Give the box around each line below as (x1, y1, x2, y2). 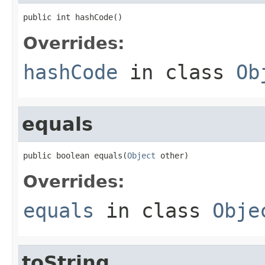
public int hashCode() (23, 12, 122, 22)
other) (156, 150, 189, 160)
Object (127, 150, 156, 160)
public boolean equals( (23, 150, 127, 160)
